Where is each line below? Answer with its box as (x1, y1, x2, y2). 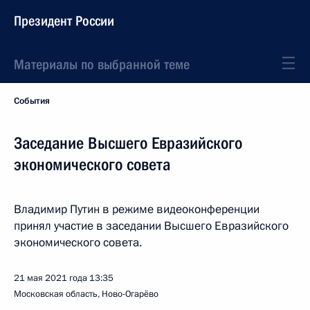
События (14, 95, 50, 107)
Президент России (14, 12, 114, 29)
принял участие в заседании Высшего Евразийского (14, 218, 289, 234)
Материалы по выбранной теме (14, 56, 190, 73)
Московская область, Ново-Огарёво (14, 288, 158, 300)
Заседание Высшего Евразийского (14, 134, 242, 153)
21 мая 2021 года (14, 272, 87, 284)
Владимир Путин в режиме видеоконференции (14, 201, 259, 217)
